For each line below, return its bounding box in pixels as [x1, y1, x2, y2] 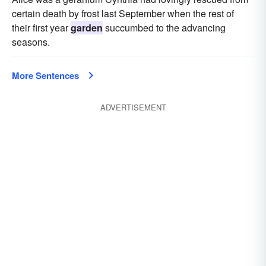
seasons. [12, 35, 50, 49]
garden [71, 21, 103, 34]
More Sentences [12, 69, 79, 82]
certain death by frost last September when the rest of [12, 7, 234, 20]
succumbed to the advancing [103, 21, 226, 34]
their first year [12, 21, 71, 34]
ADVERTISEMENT [100, 102, 166, 113]
